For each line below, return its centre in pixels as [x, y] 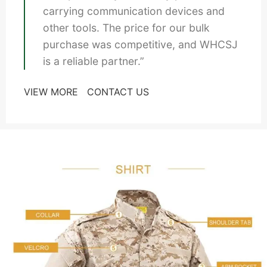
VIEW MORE [51, 91]
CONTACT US [118, 91]
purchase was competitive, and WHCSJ [140, 44]
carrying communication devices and [134, 11]
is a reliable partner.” [94, 61]
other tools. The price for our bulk [126, 27]
